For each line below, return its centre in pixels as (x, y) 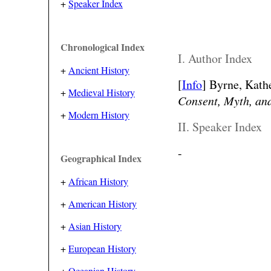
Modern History (99, 115)
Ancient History (99, 70)
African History (98, 181)
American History (102, 204)
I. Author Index (215, 58)
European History (102, 248)
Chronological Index (102, 47)
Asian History (95, 226)
